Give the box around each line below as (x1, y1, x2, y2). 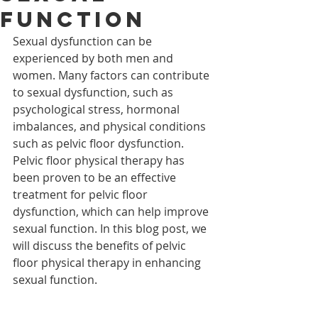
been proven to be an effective (13, 170, 179, 185)
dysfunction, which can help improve (13, 204, 212, 219)
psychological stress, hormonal (13, 102, 182, 117)
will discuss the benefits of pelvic (13, 238, 189, 253)
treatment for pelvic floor (13, 187, 150, 202)
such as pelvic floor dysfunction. (13, 136, 187, 151)
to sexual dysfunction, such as (13, 84, 176, 100)
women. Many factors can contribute (13, 67, 212, 83)
